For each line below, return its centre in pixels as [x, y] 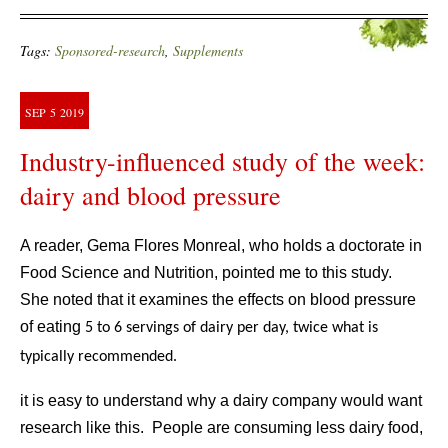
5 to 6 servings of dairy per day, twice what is [231, 328]
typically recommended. [100, 357]
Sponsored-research [110, 50]
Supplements [208, 50]
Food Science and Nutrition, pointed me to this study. [208, 272]
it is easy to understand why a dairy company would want [221, 400]
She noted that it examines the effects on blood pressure [218, 299]
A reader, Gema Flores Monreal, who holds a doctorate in [221, 245]
